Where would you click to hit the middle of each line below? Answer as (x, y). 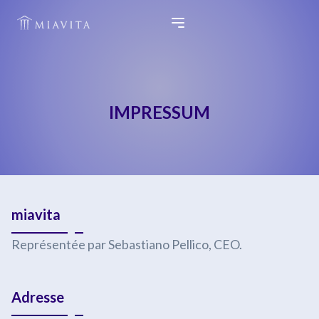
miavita (36, 214)
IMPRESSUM (159, 112)
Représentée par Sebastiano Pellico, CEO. (126, 244)
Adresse (37, 297)
